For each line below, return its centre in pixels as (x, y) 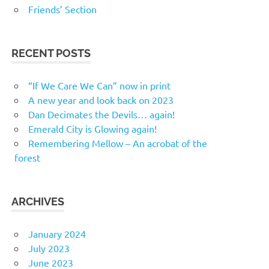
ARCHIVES (38, 201)
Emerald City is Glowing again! (92, 128)
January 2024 (57, 234)
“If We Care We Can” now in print (99, 85)
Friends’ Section (62, 9)
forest (27, 157)
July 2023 (49, 248)
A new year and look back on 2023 (101, 100)
